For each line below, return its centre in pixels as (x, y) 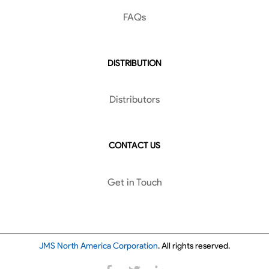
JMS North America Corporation (98, 246)
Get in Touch (134, 182)
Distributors (134, 100)
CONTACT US (134, 145)
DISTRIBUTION (134, 63)
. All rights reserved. (194, 246)
